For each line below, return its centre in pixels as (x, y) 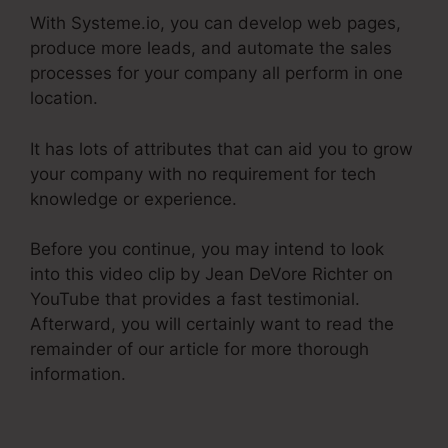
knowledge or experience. (133, 198)
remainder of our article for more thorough (199, 349)
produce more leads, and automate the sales (211, 48)
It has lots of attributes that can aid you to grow (221, 148)
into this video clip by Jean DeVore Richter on (211, 274)
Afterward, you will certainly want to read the (212, 324)
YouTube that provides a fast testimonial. (195, 299)
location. (64, 98)
